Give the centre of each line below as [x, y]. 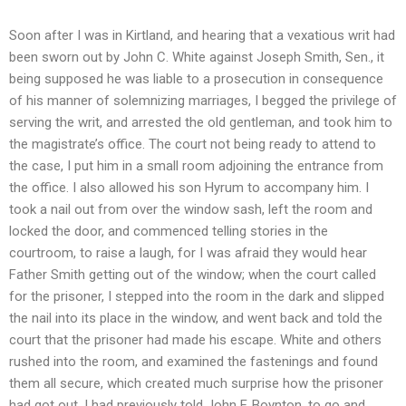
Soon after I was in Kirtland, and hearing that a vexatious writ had [202, 35]
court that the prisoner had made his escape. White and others [195, 339]
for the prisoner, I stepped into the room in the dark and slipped [197, 296]
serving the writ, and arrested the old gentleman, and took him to [201, 122]
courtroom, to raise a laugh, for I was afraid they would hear [188, 252]
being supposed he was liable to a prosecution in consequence [196, 78]
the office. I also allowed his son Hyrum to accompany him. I [189, 187]
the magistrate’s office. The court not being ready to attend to [193, 144]
